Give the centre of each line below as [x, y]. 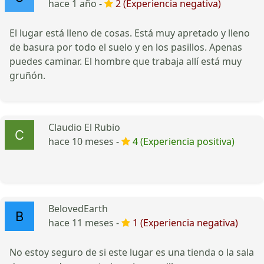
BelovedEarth [78, 208]
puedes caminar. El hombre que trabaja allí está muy [126, 61]
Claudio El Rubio [84, 127]
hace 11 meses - [85, 222]
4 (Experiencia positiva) [184, 141]
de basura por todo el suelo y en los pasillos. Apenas [126, 47]
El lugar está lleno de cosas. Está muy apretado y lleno [130, 33]
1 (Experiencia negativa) [185, 222]
